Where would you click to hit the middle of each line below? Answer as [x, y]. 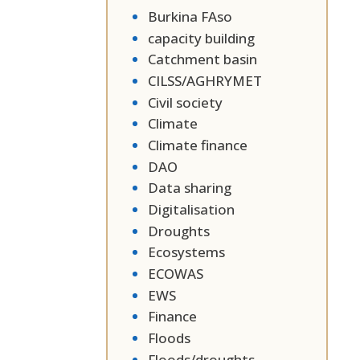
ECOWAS [176, 274]
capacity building [201, 38]
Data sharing [190, 188]
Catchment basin [202, 59]
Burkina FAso [190, 16]
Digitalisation [191, 209]
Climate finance [198, 145]
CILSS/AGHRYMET [205, 80]
